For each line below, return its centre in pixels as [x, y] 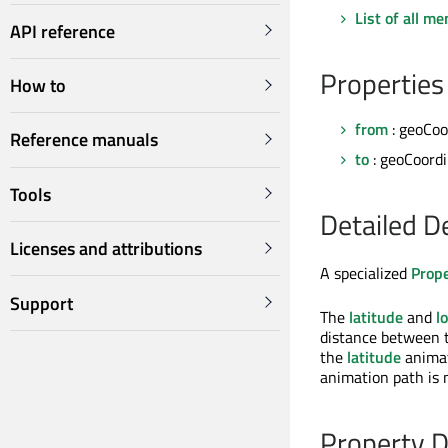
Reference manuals [84, 140]
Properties [382, 83]
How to [38, 86]
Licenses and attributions [106, 249]
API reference [62, 31]
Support [41, 303]
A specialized [365, 273]
